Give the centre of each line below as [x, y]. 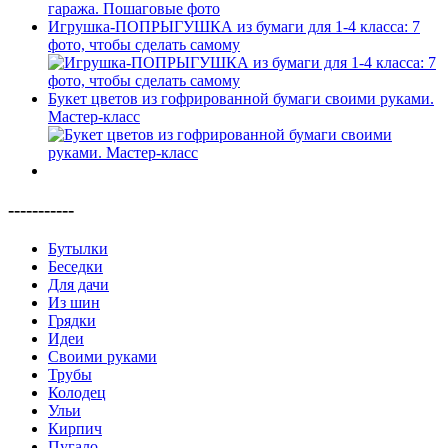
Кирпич [75, 428]
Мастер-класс [94, 117]
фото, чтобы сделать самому [144, 45]
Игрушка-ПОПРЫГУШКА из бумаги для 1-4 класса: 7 [234, 27]
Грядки [72, 320]
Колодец [77, 392]
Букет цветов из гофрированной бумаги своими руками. [241, 99]
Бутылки [78, 248]
